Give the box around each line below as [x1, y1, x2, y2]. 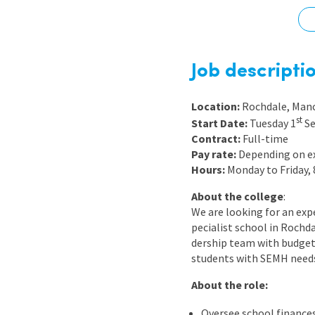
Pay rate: [191, 147, 238, 162]
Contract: [191, 131, 243, 146]
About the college [191, 189, 283, 204]
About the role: [191, 278, 268, 292]
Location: [191, 99, 242, 113]
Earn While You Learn [172, 27, 274, 42]
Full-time [243, 131, 288, 146]
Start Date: [191, 116, 250, 131]
